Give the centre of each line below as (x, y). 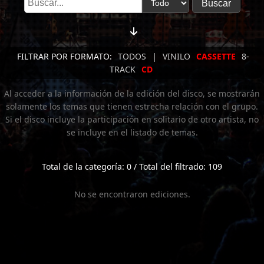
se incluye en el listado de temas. (132, 132)
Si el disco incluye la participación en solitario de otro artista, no (132, 119)
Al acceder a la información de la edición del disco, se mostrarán (132, 93)
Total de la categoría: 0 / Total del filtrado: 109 (132, 166)
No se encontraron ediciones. (132, 194)
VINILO (176, 56)
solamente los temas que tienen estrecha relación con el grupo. (132, 106)
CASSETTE (216, 56)
